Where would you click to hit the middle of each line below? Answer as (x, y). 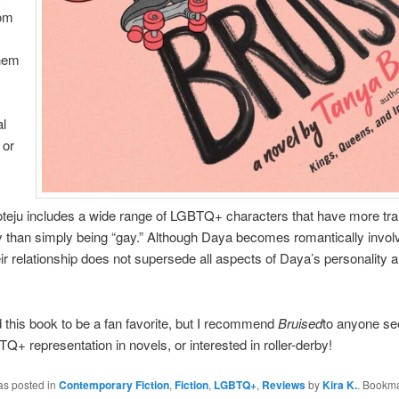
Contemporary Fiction (114, 385)
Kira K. (339, 385)
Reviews (283, 385)
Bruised (300, 322)
